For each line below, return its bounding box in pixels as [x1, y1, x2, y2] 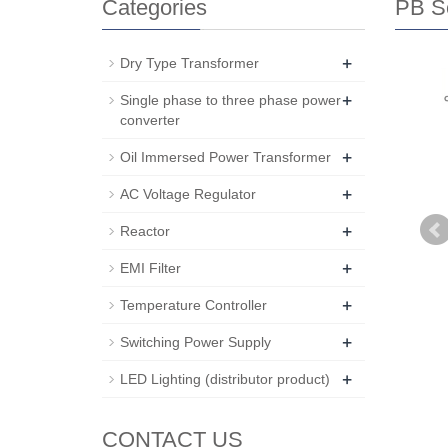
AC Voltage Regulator [120, 186, 256, 202]
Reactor [120, 223, 170, 239]
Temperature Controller [120, 297, 267, 313]
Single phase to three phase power [120, 92, 341, 108]
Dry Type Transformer [120, 55, 259, 71]
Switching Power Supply [120, 334, 271, 350]
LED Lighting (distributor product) [120, 371, 330, 387]
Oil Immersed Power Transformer [120, 149, 331, 165]
